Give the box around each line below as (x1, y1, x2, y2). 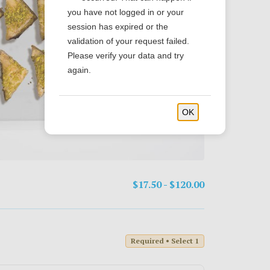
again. (67, 65, 91, 75)
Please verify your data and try (67, 51, 184, 61)
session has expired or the (67, 22, 168, 32)
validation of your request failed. (67, 36, 189, 46)
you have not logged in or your (67, 7, 184, 17)
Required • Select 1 (131, 236, 199, 245)
